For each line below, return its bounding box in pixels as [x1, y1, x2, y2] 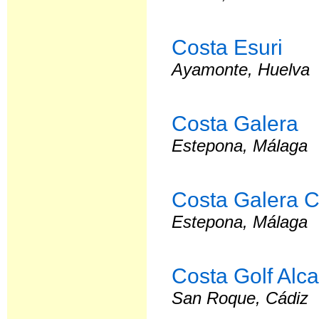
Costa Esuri [172, 35, 283, 59]
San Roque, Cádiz [172, 288, 309, 308]
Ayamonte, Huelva [172, 60, 310, 79]
